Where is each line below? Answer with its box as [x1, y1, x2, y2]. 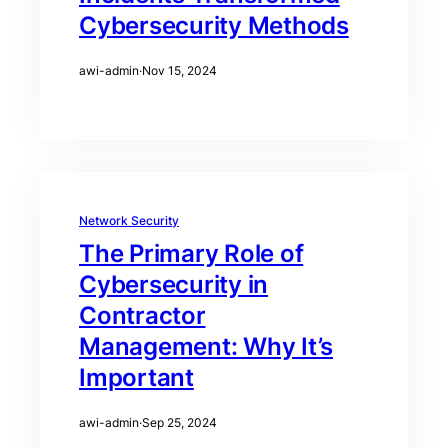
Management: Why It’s [79, 332, 333, 362]
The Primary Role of [79, 239, 304, 269]
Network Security [79, 213, 179, 229]
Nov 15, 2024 [142, 63, 217, 79]
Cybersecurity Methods [79, 11, 349, 41]
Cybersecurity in [79, 270, 268, 300]
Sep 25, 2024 [142, 415, 217, 431]
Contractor [79, 301, 206, 331]
